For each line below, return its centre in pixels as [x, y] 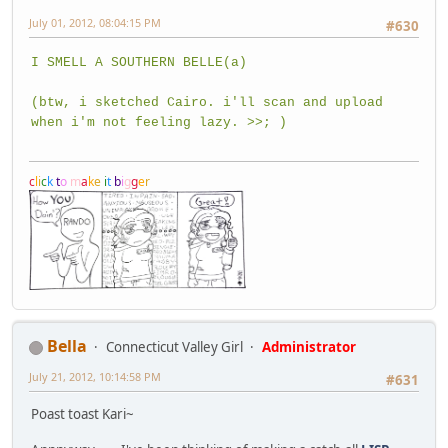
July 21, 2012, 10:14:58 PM [95, 377]
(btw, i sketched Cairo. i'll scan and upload [207, 102]
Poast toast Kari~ [82, 414]
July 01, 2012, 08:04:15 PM [95, 23]
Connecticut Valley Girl [174, 347]
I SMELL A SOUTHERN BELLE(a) [139, 62]
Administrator [309, 347]
